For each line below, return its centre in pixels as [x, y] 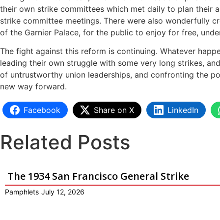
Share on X [114, 110]
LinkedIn [183, 110]
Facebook [42, 110]
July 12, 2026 [63, 192]
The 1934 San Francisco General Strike [98, 176]
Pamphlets [22, 192]
